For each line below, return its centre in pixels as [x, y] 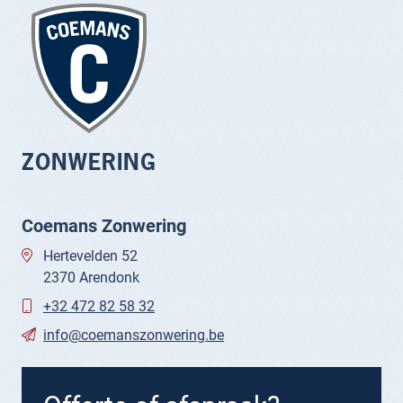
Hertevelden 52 [90, 255]
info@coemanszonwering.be [134, 335]
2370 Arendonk [91, 277]
